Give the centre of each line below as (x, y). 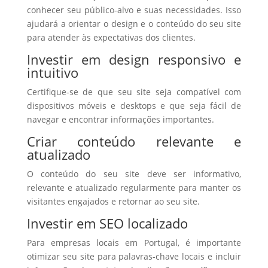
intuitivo (52, 72)
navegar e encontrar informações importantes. (120, 119)
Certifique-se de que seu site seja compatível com (134, 92)
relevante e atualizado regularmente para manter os (134, 188)
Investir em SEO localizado (107, 223)
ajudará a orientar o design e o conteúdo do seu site (134, 24)
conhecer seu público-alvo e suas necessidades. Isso (134, 10)
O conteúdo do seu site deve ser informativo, (134, 174)
